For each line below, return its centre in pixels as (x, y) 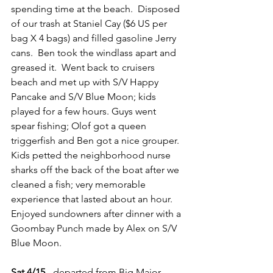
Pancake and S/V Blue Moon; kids (85, 97)
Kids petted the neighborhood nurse (92, 155)
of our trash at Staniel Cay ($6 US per (90, 23)
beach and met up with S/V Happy (86, 82)
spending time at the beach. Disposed (97, 9)
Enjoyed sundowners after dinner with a (97, 214)
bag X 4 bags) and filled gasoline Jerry (95, 38)
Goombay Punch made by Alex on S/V (95, 228)
